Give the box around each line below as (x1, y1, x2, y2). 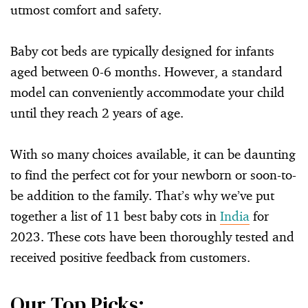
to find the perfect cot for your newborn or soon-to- (10, 166, 296, 183)
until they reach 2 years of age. (10, 104, 184, 121)
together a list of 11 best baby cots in (10, 207, 220, 224)
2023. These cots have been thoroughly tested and (10, 228, 294, 245)
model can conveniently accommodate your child (10, 83, 285, 100)
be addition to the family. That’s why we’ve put (10, 186, 274, 203)
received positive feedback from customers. (10, 248, 250, 265)
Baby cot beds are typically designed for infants (10, 42, 274, 59)
